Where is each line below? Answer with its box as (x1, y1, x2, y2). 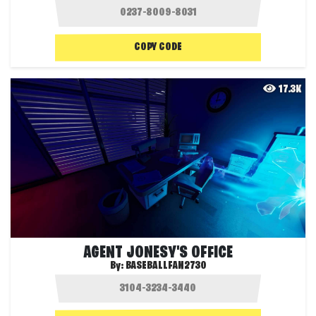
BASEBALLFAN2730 (125, 260, 207, 272)
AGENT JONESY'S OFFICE (83, 245, 233, 262)
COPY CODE (134, 41, 182, 53)
